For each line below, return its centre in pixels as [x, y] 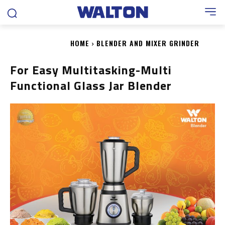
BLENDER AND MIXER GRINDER [148, 43]
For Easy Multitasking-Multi [91, 70]
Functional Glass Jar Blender [91, 85]
